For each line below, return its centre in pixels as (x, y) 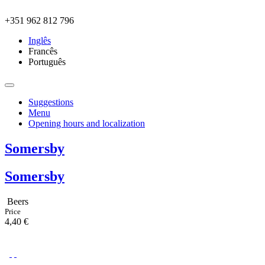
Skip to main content (43, 10)
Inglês (40, 41)
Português (47, 62)
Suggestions (51, 102)
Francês (43, 51)
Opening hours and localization (87, 123)
